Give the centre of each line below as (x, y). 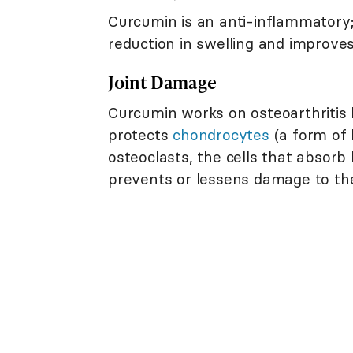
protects (141, 134)
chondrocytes (221, 134)
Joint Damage (162, 82)
